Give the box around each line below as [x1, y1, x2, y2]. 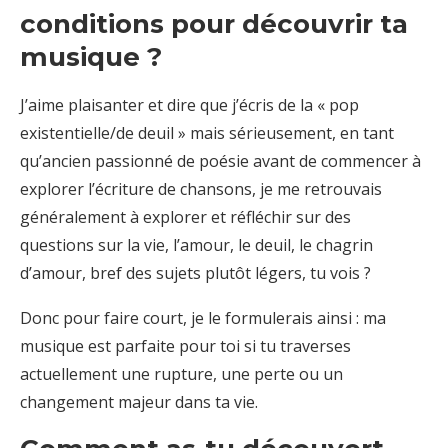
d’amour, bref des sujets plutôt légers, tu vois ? [20, 261, 371, 284]
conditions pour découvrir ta [20, 7, 408, 40]
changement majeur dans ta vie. [20, 390, 258, 413]
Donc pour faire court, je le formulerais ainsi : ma [20, 306, 386, 329]
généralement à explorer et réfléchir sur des [20, 205, 351, 228]
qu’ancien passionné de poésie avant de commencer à [20, 149, 421, 172]
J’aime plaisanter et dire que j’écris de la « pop [20, 93, 359, 116]
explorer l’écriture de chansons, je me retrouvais [20, 177, 382, 200]
